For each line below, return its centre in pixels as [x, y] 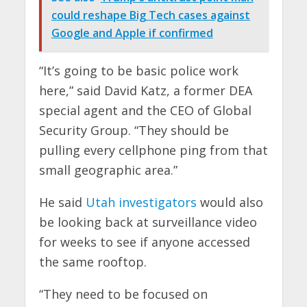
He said [62, 202]
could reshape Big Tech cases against [150, 15]
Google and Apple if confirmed [132, 33]
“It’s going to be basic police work [138, 71]
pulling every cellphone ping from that [153, 150]
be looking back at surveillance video [148, 222]
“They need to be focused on [123, 294]
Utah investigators [141, 202]
